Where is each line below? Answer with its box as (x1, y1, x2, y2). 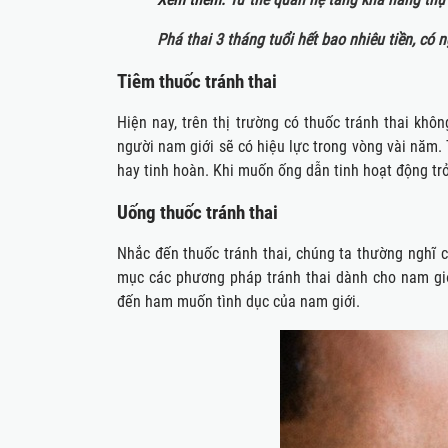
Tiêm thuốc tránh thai (117, 71, 277, 93)
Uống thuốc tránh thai (117, 202, 278, 224)
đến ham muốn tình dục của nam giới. (117, 292, 360, 311)
